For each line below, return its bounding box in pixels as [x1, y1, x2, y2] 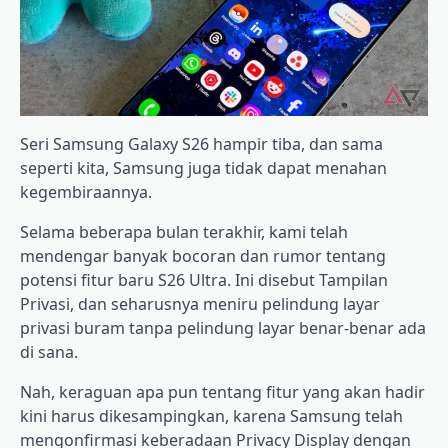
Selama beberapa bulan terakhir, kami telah [20, 220, 348, 243]
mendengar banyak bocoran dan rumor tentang [20, 244, 386, 267]
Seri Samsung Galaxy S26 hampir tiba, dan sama [20, 132, 383, 155]
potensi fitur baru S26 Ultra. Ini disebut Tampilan [20, 268, 388, 291]
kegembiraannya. [20, 180, 152, 203]
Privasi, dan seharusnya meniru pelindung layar [20, 292, 380, 315]
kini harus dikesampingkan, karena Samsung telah [20, 404, 403, 427]
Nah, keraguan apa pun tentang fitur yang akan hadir [20, 380, 425, 403]
